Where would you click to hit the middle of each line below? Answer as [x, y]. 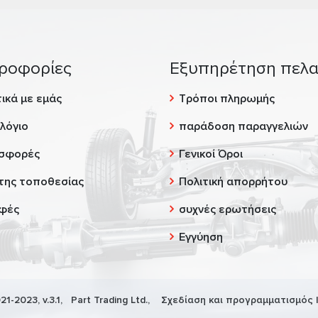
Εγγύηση [201, 237]
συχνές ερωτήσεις [227, 209]
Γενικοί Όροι [211, 154]
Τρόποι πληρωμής [227, 99]
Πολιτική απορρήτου [233, 182]
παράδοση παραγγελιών [243, 126]
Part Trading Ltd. [109, 300]
